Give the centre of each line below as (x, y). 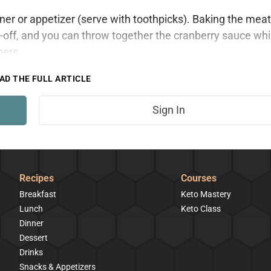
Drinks (31, 252)
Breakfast (38, 194)
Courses (199, 178)
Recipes (36, 178)
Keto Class (201, 209)
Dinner (31, 223)
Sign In (169, 110)
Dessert (33, 238)
